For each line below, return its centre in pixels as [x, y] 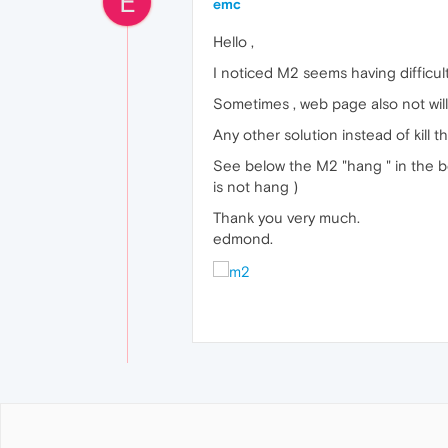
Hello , [233, 41]
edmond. [243, 238]
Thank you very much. [286, 217]
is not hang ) [255, 186]
